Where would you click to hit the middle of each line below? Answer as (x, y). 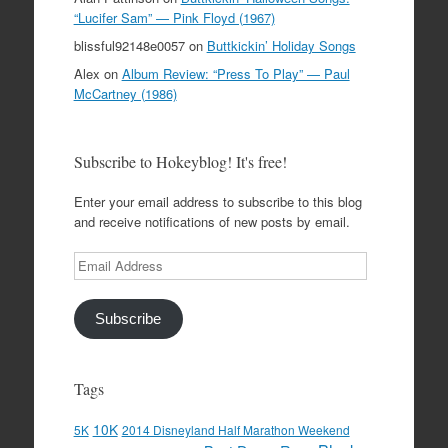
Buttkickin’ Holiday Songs (281, 46)
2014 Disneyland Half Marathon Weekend (235, 429)
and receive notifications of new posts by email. (211, 222)
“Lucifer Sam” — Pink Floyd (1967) (174, 18)
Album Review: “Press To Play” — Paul (235, 74)
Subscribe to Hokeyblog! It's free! (180, 162)
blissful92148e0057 (129, 46)
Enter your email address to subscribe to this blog (217, 202)
